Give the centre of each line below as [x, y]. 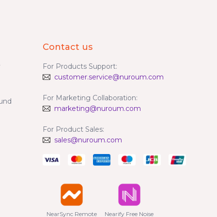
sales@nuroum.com [88, 140]
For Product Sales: [74, 129]
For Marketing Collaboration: [90, 98]
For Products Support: [80, 66]
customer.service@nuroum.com [109, 77]
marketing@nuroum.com [98, 108]
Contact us [68, 47]
